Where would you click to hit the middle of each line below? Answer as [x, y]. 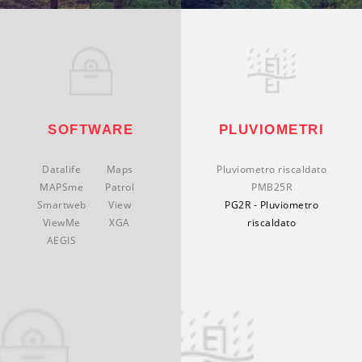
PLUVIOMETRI [271, 129]
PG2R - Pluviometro [271, 204]
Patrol [120, 187]
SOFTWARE [90, 129]
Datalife [61, 169]
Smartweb [61, 204]
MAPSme [61, 187]
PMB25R [271, 187]
